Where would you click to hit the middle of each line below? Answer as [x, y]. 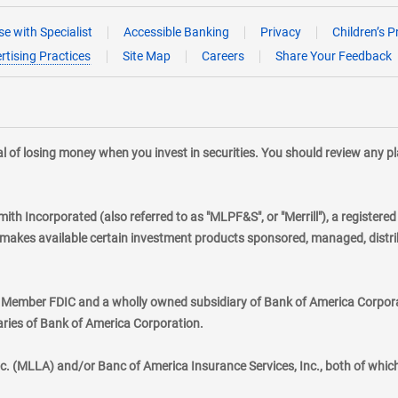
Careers [223, 56]
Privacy [280, 32]
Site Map [147, 56]
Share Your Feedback [334, 56]
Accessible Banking [176, 32]
